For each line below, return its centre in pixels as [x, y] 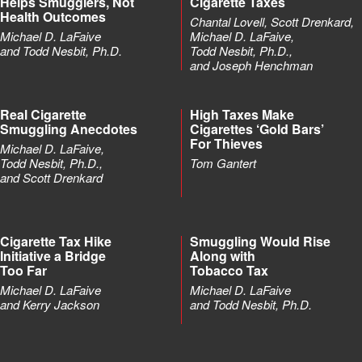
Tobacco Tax [229, 270]
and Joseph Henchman [251, 65]
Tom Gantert [223, 163]
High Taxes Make [242, 114]
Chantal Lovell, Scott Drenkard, [272, 21]
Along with [223, 256]
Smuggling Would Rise [260, 241]
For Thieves [226, 143]
